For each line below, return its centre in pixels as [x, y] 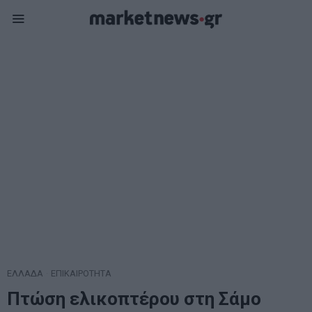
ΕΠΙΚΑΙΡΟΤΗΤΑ [81, 273]
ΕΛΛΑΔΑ [25, 273]
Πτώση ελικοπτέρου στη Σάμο [134, 299]
